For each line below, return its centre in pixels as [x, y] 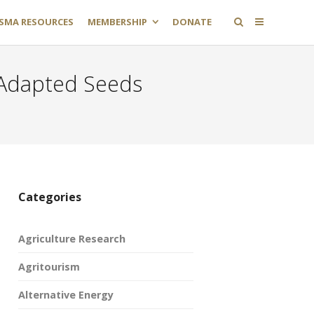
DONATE [192, 22]
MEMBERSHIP [117, 22]
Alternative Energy [66, 295]
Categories [50, 197]
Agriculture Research [72, 239]
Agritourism [49, 267]
